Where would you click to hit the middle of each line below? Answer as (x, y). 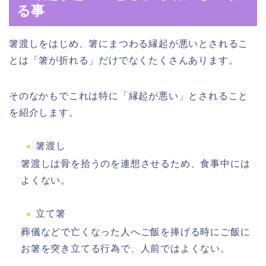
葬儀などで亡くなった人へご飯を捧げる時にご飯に (136, 232)
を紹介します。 (44, 112)
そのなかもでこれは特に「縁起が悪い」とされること (129, 96)
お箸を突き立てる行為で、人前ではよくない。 (126, 249)
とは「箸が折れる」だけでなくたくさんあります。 (124, 60)
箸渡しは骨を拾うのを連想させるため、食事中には (136, 164)
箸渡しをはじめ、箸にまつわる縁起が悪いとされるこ (129, 43)
